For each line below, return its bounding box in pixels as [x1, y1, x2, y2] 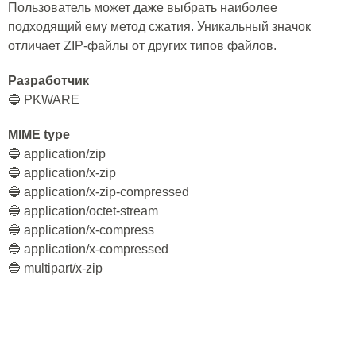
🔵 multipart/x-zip [8, 261, 103, 275]
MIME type [8, 128, 70, 141]
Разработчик [8, 74, 89, 87]
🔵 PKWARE [8, 93, 79, 106]
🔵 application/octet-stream [8, 204, 158, 218]
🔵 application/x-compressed [8, 242, 168, 256]
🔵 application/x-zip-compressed [8, 185, 189, 199]
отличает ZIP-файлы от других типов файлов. [8, 39, 277, 52]
